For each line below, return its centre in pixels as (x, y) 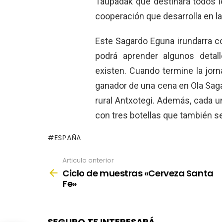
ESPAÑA (68, 138)
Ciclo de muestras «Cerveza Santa (138, 173)
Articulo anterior (88, 161)
